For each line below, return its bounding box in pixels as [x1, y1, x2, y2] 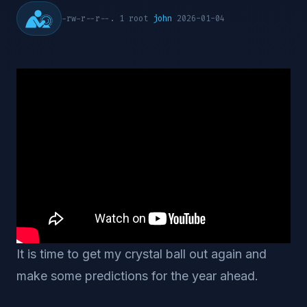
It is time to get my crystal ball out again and [16, 247, 267, 261]
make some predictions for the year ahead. [16, 269, 258, 283]
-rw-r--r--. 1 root [62, 13, 153, 24]
